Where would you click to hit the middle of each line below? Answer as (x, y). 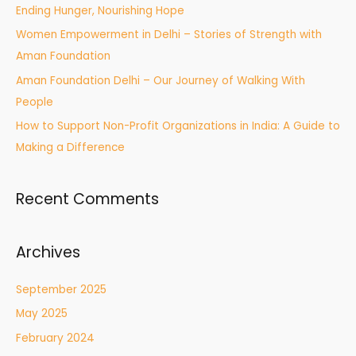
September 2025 (61, 289)
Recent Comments (87, 199)
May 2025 (42, 314)
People (35, 102)
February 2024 (55, 338)
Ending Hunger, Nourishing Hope (100, 10)
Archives (48, 252)
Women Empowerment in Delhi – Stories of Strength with (169, 35)
